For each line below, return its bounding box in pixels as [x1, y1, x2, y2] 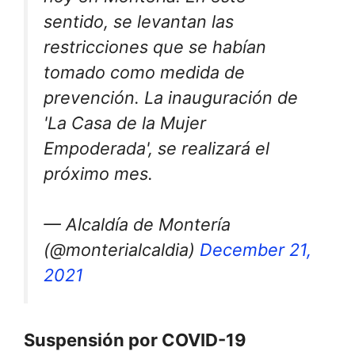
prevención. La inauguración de [44, 87, 298, 108]
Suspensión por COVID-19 [24, 329, 246, 350]
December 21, [200, 239, 311, 261]
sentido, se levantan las [44, 11, 234, 32]
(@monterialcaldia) [44, 239, 200, 261]
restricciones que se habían [44, 36, 266, 57]
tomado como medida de [44, 62, 245, 82]
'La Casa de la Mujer [44, 113, 206, 133]
